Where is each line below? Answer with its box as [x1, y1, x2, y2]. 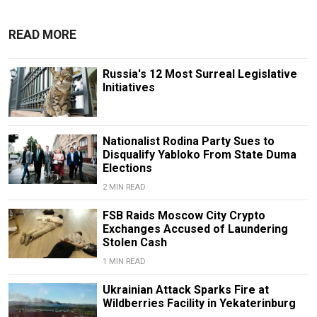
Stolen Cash [102, 236, 167, 250]
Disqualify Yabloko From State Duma [102, 148, 296, 162]
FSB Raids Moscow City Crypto [102, 209, 265, 223]
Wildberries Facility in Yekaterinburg [102, 296, 296, 311]
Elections [102, 161, 152, 175]
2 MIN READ [102, 183, 146, 192]
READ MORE [8, 28, 76, 42]
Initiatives [102, 81, 155, 95]
